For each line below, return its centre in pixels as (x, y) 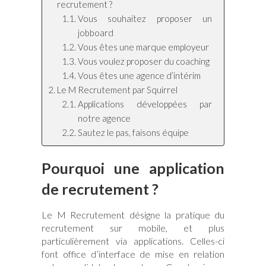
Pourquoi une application (133, 168)
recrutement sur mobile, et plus (133, 227)
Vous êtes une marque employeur (143, 47)
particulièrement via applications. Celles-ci (133, 240)
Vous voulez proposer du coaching (143, 61)
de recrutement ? (100, 189)
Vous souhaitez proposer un (145, 18)
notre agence (104, 118)
